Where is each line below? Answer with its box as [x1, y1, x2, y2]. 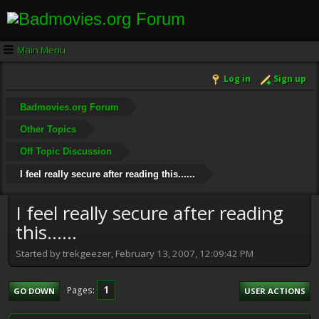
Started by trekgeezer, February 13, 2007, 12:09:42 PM [16, 246, 253, 260]
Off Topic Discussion [19, 146, 112, 157]
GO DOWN [14, 285, 55, 296]
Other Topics [19, 123, 76, 135]
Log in [224, 73, 251, 85]
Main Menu [17, 43, 66, 56]
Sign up [273, 73, 306, 85]
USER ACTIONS [244, 285, 305, 296]
